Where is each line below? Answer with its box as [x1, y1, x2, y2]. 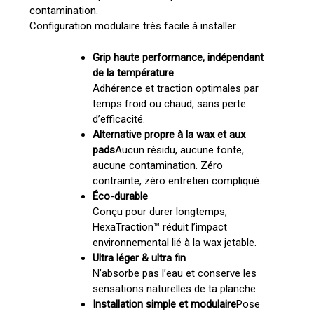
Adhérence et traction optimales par [92, 81, 259, 95]
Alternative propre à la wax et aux [92, 128, 245, 141]
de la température [92, 66, 174, 79]
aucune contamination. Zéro [92, 158, 223, 172]
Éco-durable [92, 189, 148, 203]
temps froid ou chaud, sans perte [92, 97, 246, 110]
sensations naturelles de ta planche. [92, 282, 258, 295]
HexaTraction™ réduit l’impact [92, 220, 227, 233]
